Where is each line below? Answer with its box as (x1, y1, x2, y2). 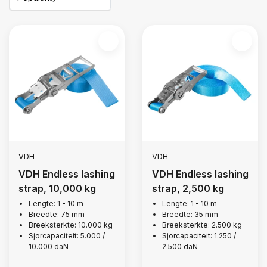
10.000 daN (29, 242, 69, 251)
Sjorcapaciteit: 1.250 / (162, 231, 236, 240)
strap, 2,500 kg (152, 182, 224, 194)
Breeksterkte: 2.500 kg (162, 221, 242, 229)
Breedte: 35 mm (162, 210, 218, 219)
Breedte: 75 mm (29, 210, 85, 219)
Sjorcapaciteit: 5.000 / (29, 231, 105, 240)
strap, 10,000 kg (18, 182, 96, 194)
